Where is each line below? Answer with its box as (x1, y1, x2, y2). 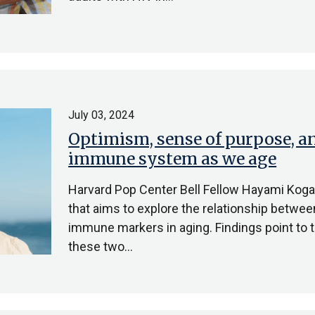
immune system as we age (68, 148, 277, 169)
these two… (68, 239, 134, 254)
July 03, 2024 (68, 108, 135, 122)
